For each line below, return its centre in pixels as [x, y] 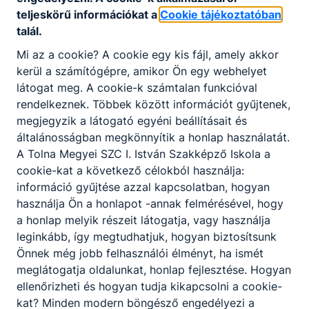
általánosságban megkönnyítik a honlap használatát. [153, 137]
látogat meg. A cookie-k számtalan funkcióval [137, 87]
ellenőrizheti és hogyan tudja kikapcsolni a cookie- [149, 286]
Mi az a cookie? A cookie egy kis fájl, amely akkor [148, 54]
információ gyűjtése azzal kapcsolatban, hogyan [143, 187]
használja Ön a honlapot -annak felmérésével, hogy [150, 203]
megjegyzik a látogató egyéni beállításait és [132, 120]
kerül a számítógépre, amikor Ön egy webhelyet [142, 71]
